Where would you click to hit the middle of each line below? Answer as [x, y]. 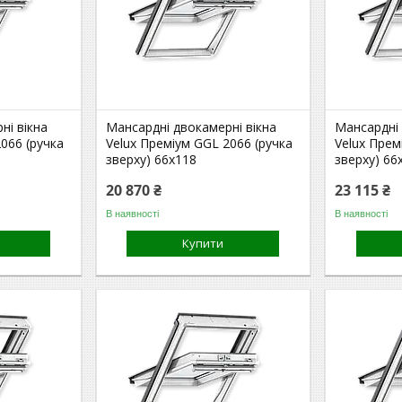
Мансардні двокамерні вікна [192, 127]
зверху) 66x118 [152, 159]
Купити [203, 243]
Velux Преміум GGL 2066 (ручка [200, 143]
